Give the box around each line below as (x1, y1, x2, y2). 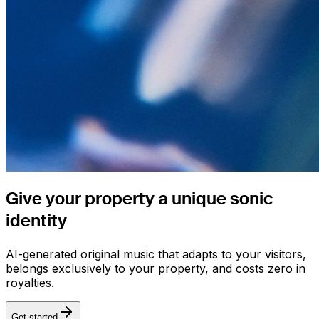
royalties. (6, 275, 54, 290)
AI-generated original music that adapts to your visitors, (6, 246, 306, 261)
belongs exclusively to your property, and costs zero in (6, 261, 305, 276)
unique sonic (172, 190, 273, 208)
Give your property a (6, 190, 168, 208)
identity (6, 212, 67, 230)
